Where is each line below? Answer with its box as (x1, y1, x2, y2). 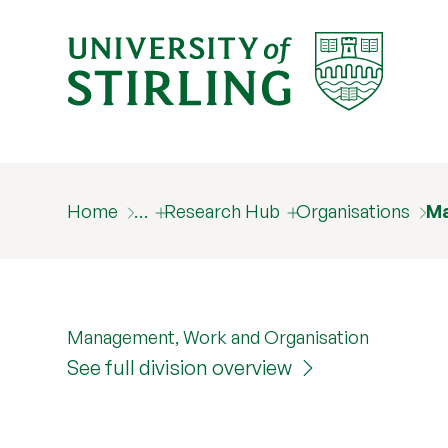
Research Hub (164, 200, 281, 222)
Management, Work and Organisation (67, 326, 370, 348)
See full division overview (67, 355, 293, 380)
